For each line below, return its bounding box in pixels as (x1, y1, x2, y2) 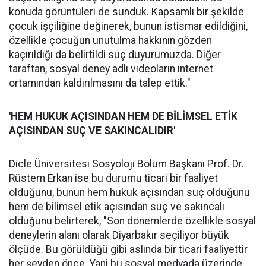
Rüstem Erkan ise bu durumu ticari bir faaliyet (9, 172, 218, 184)
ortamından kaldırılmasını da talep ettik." (9, 77, 191, 89)
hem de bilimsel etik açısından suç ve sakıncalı (9, 201, 224, 213)
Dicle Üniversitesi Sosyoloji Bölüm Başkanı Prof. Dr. (9, 158, 244, 170)
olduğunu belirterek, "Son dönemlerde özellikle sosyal (9, 215, 256, 227)
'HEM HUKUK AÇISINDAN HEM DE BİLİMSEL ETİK (9, 110, 237, 122)
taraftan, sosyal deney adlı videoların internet (9, 63, 213, 75)
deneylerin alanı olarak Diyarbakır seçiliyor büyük (9, 229, 229, 241)
